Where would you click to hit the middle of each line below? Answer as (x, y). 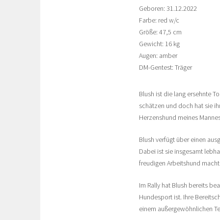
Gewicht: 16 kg (159, 44)
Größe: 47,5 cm (160, 32)
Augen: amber (158, 56)
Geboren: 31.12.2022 (168, 9)
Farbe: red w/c (159, 20)
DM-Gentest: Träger (165, 68)
